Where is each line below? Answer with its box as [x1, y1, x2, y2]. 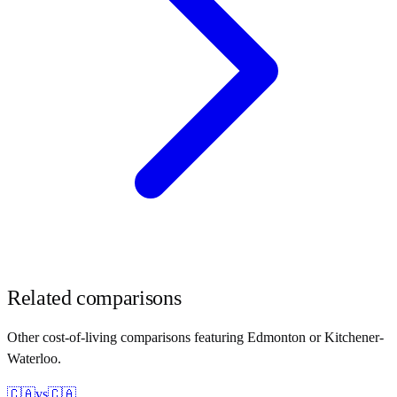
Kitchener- [324, 329, 384, 345]
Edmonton [247, 329, 306, 345]
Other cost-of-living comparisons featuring [7, 329, 247, 345]
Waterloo [7, 350, 58, 366]
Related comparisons [7, 285, 182, 309]
